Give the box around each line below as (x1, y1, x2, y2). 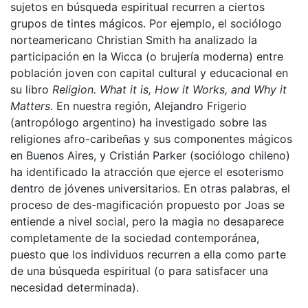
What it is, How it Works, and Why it (100, 82, 287, 96)
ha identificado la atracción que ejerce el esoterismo (10, 164, 284, 179)
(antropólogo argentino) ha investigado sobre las (10, 115, 267, 129)
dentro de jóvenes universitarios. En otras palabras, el (10, 181, 290, 195)
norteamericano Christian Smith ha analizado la (10, 32, 257, 47)
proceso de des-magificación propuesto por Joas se (10, 197, 285, 212)
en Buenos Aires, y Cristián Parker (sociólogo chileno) (10, 148, 290, 162)
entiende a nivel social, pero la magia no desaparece (10, 214, 284, 228)
